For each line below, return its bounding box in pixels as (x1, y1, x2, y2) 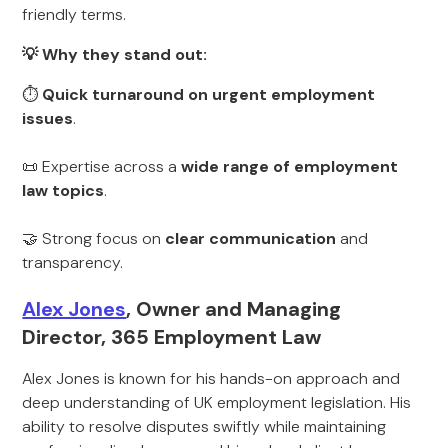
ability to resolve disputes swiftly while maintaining (22, 416, 387, 437)
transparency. (22, 252, 124, 273)
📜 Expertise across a (22, 156, 182, 177)
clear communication (165, 228, 337, 249)
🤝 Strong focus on (22, 228, 166, 249)
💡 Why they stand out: (22, 44, 208, 65)
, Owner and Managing (126, 296, 342, 322)
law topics (22, 180, 105, 201)
